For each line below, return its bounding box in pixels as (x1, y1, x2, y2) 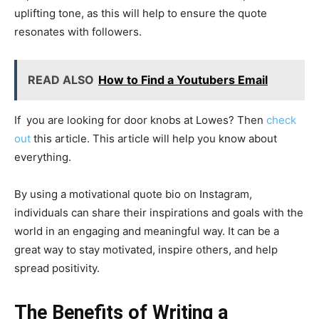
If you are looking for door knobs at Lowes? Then (14, 113, 266, 127)
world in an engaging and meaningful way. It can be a (14, 224, 279, 238)
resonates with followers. (14, 24, 142, 38)
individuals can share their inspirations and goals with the (14, 205, 303, 219)
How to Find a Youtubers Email (98, 72, 268, 87)
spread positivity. (14, 261, 100, 275)
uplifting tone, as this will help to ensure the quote (14, 6, 267, 20)
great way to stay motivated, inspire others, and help (14, 242, 278, 256)
